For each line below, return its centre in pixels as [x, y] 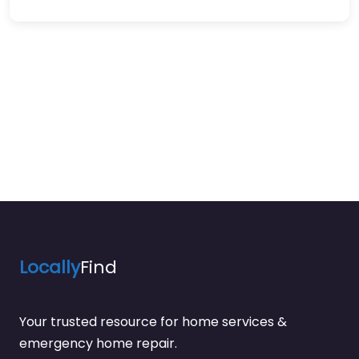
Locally [50, 267]
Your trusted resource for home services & [153, 322]
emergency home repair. [98, 343]
